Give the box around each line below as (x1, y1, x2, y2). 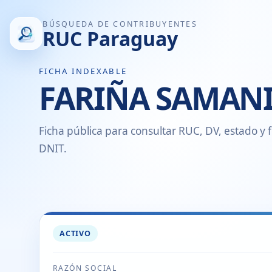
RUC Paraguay (42, 25, 178, 52)
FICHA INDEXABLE (39, 66, 127, 77)
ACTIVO (59, 228, 91, 239)
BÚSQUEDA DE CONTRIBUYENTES (42, 18, 197, 29)
